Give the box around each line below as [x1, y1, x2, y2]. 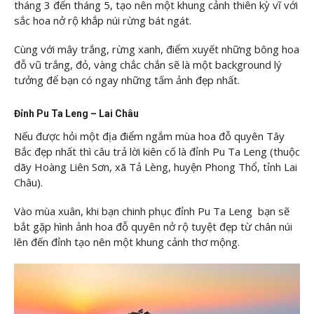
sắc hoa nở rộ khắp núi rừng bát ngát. [14, 13, 191, 27]
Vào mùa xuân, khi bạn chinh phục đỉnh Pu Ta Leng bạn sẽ [14, 204, 289, 219]
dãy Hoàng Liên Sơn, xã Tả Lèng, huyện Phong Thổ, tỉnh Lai [14, 159, 297, 174]
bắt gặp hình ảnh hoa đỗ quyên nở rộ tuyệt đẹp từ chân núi [14, 219, 292, 234]
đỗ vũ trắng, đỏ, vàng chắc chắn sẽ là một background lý [14, 57, 282, 72]
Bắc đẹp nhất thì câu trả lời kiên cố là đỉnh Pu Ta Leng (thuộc [14, 144, 300, 158]
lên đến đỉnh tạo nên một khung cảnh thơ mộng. [14, 235, 240, 250]
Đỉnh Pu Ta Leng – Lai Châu [14, 107, 139, 119]
